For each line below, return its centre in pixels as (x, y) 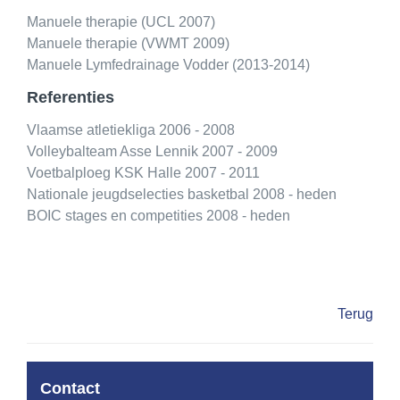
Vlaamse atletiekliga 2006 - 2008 (131, 130)
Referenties (71, 97)
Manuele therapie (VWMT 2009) (128, 43)
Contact (70, 388)
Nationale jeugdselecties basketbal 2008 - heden (182, 194)
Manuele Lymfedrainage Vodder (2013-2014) (168, 65)
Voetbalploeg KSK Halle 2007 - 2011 (143, 173)
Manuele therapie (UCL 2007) (121, 22)
